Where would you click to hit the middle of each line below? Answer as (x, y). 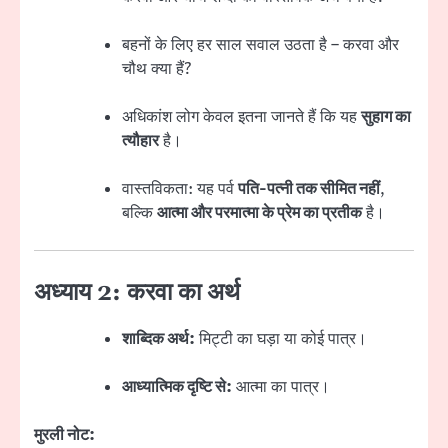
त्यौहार (140, 141)
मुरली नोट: (64, 434)
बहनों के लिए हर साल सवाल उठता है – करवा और (260, 45)
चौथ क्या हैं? (156, 69)
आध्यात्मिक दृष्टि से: (177, 386)
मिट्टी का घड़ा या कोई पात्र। (281, 338)
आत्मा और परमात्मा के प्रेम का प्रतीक (259, 213)
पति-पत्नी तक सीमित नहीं (309, 189)
